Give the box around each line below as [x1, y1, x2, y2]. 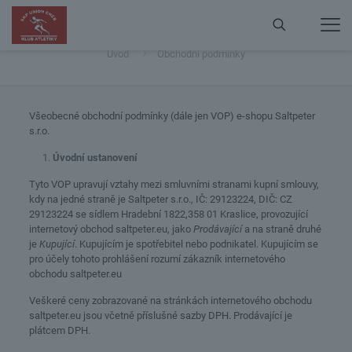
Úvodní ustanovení [52, 152, 137, 163]
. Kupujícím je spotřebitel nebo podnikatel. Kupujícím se [74, 238, 318, 250]
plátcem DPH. [28, 324, 90, 336]
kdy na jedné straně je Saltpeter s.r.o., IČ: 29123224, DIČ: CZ [28, 193, 292, 205]
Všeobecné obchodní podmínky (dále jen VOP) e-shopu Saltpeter [28, 110, 315, 122]
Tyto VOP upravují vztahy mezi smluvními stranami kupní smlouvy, [28, 178, 319, 190]
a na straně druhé [241, 223, 321, 235]
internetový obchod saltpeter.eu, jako [28, 223, 193, 235]
